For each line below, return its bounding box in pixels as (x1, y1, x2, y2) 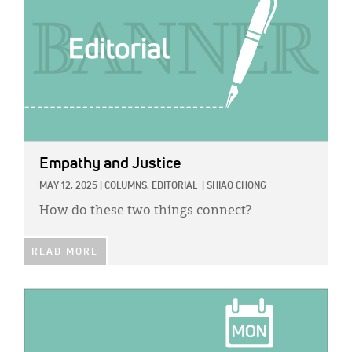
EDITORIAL (152, 181, 197, 192)
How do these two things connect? (39, 205, 251, 218)
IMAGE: (24, 292, 60, 303)
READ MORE (31, 247, 98, 258)
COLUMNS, (104, 181, 149, 192)
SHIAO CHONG (207, 181, 266, 192)
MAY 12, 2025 (39, 181, 97, 192)
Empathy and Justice (39, 156, 181, 172)
